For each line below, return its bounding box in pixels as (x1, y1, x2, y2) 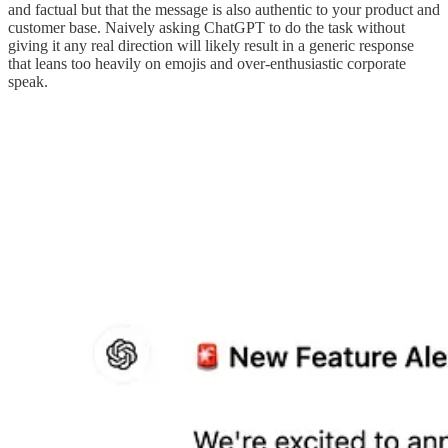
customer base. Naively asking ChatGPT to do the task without (8, 18, 405, 36)
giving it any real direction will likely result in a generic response (8, 36, 414, 54)
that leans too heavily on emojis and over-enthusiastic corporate (8, 54, 406, 72)
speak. (8, 72, 48, 90)
